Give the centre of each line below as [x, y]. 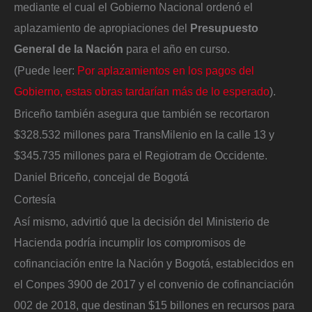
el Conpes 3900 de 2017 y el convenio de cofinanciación [154, 284]
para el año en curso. [178, 48]
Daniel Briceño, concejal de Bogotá [101, 177]
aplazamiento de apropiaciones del [102, 28]
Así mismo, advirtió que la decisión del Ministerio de [142, 221]
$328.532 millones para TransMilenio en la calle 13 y [144, 134]
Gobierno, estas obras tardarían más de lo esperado [142, 92]
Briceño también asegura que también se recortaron [142, 113]
